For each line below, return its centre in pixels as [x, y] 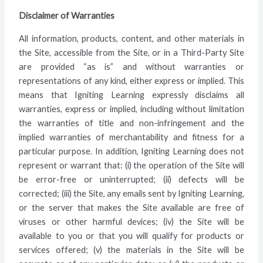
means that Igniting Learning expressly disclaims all [131, 95]
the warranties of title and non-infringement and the [131, 123]
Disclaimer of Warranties [67, 16]
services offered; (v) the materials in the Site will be [131, 249]
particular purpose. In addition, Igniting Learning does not [131, 151]
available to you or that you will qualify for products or [131, 235]
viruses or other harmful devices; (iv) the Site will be [131, 221]
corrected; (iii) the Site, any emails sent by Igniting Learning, [131, 193]
